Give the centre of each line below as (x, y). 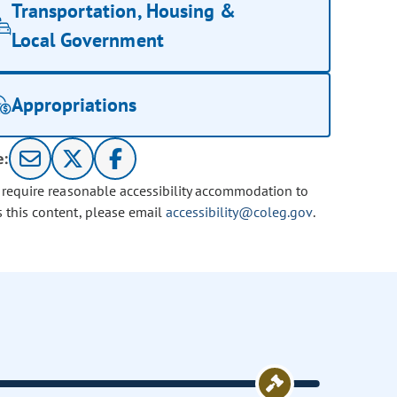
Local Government (88, 40)
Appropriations (74, 105)
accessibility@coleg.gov (239, 212)
